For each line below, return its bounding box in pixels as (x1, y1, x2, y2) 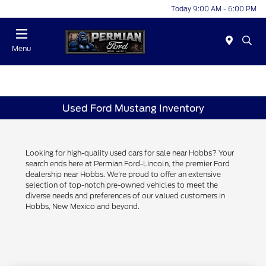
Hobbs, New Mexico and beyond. (26, 202, 140, 211)
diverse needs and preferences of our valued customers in (26, 191, 226, 201)
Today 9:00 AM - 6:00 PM (171, 4, 256, 13)
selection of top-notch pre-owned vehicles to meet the (26, 180, 218, 190)
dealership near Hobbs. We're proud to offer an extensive (26, 170, 221, 179)
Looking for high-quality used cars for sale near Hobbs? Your (26, 148, 235, 158)
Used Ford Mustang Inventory (62, 102, 204, 114)
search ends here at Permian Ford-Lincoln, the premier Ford (26, 159, 230, 169)
